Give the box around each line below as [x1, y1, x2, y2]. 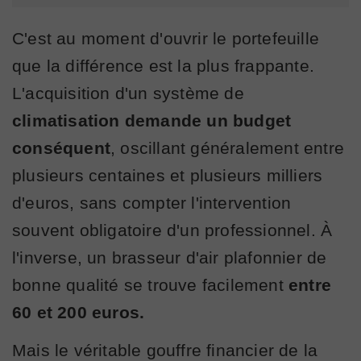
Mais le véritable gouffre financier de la [12, 340, 318, 359]
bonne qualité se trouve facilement [12, 275, 284, 294]
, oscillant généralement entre [110, 138, 344, 157]
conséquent [12, 138, 110, 157]
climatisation [12, 110, 120, 130]
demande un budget [124, 110, 292, 130]
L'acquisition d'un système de [12, 83, 244, 102]
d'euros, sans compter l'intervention [12, 193, 292, 212]
